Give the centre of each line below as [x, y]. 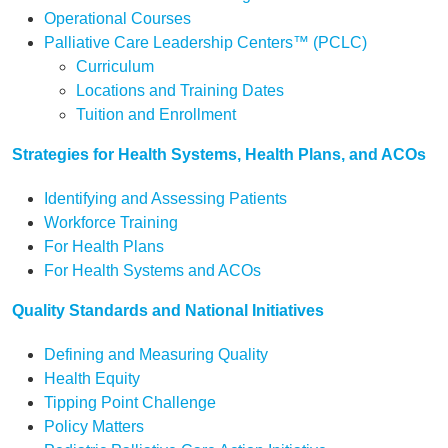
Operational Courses [117, 18]
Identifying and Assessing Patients [165, 198]
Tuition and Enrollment [156, 114]
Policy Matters [94, 426]
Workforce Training [111, 222]
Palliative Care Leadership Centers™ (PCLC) [205, 42]
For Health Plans [104, 246]
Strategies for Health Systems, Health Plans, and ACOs [219, 154]
